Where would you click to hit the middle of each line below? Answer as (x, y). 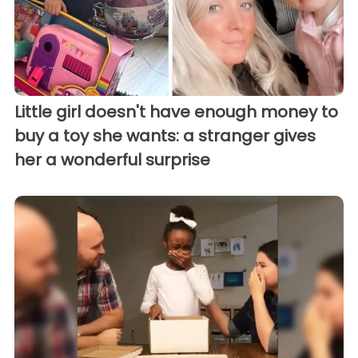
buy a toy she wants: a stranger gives (165, 135)
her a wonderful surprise (112, 159)
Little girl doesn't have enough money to (176, 111)
